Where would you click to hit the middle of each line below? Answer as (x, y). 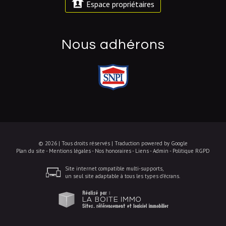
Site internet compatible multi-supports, (114, 168)
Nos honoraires (113, 151)
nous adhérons (118, 45)
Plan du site (31, 151)
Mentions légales (70, 151)
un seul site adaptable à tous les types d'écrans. (123, 176)
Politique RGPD (191, 151)
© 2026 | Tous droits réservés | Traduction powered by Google (113, 143)
